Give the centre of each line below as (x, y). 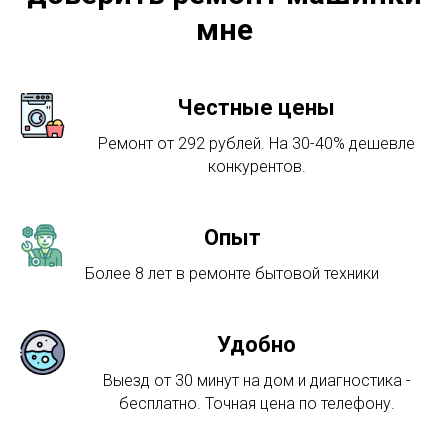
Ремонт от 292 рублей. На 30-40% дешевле (256, 144)
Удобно (256, 345)
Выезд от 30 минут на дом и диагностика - (256, 381)
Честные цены (256, 108)
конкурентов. (256, 167)
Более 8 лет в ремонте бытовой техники (232, 274)
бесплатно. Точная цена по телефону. (256, 404)
